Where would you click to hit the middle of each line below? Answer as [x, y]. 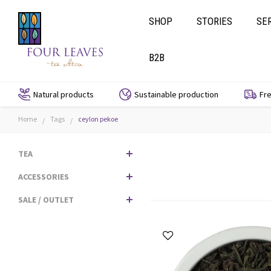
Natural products [64, 94]
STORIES [215, 21]
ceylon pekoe [98, 119]
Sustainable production [177, 94]
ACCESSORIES [44, 176]
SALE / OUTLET [46, 199]
